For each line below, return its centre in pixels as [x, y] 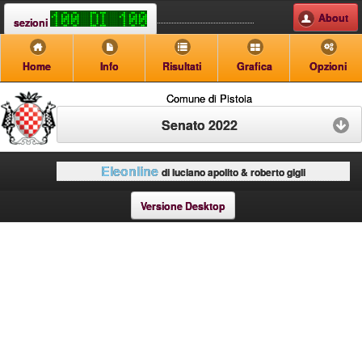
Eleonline [130, 170]
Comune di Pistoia [209, 99]
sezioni [32, 22]
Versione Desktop [183, 206]
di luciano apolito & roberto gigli [234, 172]
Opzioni [328, 66]
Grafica [254, 66]
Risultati [181, 66]
